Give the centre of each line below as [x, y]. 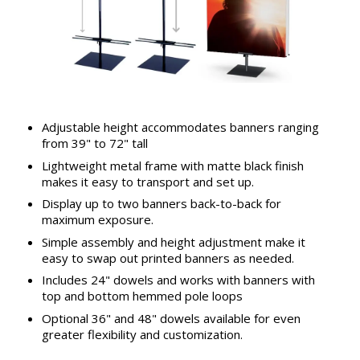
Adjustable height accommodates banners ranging [180, 127]
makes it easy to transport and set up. [147, 181]
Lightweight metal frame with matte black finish [172, 165]
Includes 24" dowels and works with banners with [178, 280]
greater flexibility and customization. [142, 334]
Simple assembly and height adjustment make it [173, 241]
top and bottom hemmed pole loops [142, 296]
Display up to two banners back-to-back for [161, 204]
